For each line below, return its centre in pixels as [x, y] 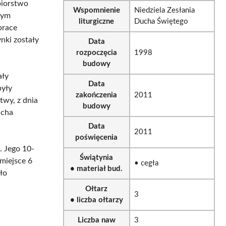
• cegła [146, 163]
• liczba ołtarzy [96, 200]
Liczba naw [96, 220]
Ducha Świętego [161, 21]
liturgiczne [97, 21]
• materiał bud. [97, 168]
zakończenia [97, 95]
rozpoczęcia [96, 52]
